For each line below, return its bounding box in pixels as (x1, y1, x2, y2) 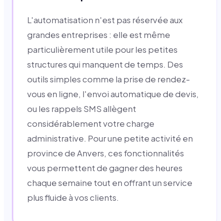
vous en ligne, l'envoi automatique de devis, (27, 88, 199, 99)
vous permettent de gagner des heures (27, 162, 183, 173)
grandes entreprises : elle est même (27, 29, 170, 40)
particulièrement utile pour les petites (27, 44, 178, 55)
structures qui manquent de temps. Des (27, 59, 183, 70)
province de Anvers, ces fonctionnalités (27, 147, 184, 158)
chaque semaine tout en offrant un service (27, 177, 192, 188)
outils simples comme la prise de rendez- (27, 74, 190, 84)
